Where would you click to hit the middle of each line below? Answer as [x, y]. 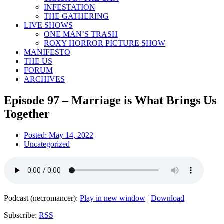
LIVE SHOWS [48, 25]
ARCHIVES [44, 79]
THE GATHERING [76, 16]
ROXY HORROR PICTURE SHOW [105, 43]
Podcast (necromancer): [42, 198]
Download [168, 198]
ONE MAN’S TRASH [81, 34]
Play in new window [113, 198]
